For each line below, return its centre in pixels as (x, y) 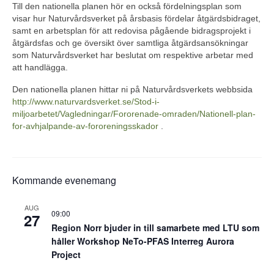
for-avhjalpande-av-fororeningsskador (85, 126)
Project (66, 254)
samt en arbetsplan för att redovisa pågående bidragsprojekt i (131, 31)
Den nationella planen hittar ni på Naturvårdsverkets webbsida (132, 89)
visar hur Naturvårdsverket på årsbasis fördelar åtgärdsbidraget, (136, 18)
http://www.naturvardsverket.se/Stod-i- (86, 102)
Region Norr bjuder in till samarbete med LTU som (155, 228)
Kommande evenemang (64, 180)
